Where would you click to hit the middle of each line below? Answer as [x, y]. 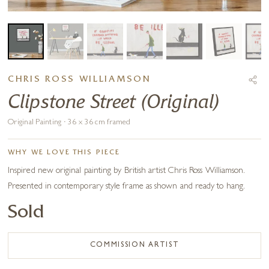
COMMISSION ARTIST [134, 246]
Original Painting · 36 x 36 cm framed [69, 123]
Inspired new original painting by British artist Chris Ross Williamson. [127, 172]
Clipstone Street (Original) [114, 104]
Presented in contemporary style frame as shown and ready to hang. [126, 187]
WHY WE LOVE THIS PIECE [64, 153]
